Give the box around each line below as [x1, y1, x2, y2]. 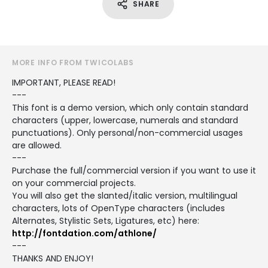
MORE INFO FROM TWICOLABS [12, 57, 134, 68]
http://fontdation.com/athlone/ [12, 227, 157, 239]
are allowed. [12, 139, 62, 151]
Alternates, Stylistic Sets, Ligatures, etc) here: [12, 214, 199, 227]
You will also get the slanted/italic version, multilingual [12, 189, 237, 202]
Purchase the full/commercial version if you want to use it [12, 164, 256, 176]
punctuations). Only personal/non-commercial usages [12, 126, 243, 139]
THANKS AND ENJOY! [12, 252, 93, 264]
